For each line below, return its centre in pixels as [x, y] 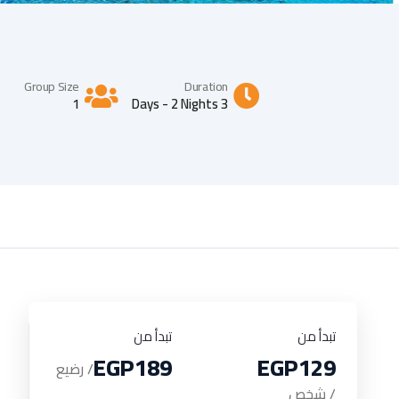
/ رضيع [74, 368]
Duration [206, 86]
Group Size [52, 86]
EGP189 [132, 367]
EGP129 [297, 367]
